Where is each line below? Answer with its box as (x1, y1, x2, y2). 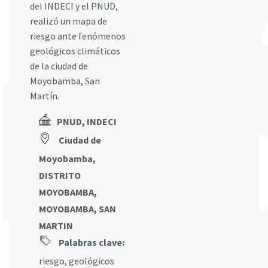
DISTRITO (39, 169, 81, 182)
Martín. (30, 90, 59, 102)
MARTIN (39, 220, 73, 232)
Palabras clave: (57, 236, 124, 249)
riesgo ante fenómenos (30, 30, 126, 42)
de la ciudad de (30, 60, 88, 72)
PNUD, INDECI (57, 115, 117, 127)
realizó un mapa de (30, 15, 107, 27)
